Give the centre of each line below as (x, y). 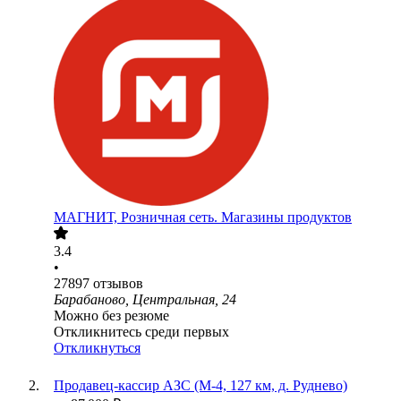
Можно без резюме (111, 316)
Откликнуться (97, 348)
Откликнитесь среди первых (141, 332)
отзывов (118, 284)
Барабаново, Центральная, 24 (145, 300)
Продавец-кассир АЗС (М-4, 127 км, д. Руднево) (200, 386)
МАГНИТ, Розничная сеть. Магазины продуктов (203, 218)
